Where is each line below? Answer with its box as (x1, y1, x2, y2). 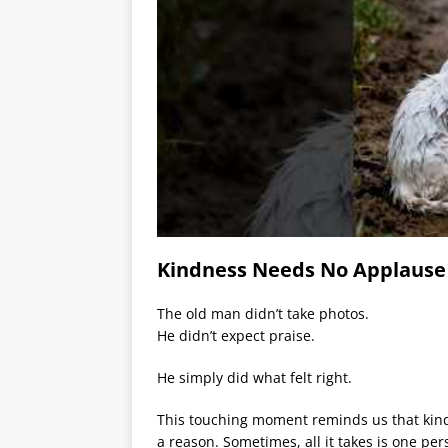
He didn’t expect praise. (157, 326, 315, 346)
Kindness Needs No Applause (157, 256, 446, 284)
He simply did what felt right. (157, 368, 352, 388)
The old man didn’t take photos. (157, 304, 369, 324)
